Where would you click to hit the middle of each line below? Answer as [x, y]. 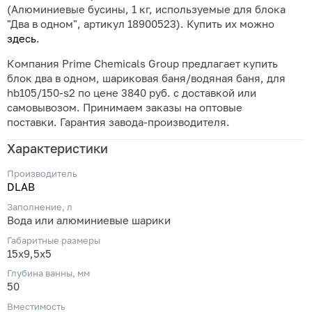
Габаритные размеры [54, 240]
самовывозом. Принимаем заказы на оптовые [125, 107]
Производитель [42, 174]
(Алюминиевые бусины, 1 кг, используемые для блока [146, 10]
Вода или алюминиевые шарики [89, 220]
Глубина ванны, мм [48, 273]
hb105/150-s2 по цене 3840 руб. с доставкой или [132, 93]
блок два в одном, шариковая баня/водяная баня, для [146, 78]
